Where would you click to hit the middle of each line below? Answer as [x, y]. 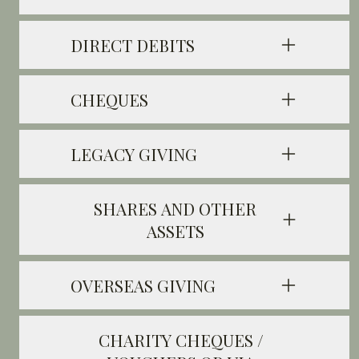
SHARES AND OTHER [175, 208]
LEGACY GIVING [134, 154]
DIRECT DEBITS [133, 45]
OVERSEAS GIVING [143, 285]
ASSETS [175, 231]
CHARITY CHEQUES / [181, 340]
